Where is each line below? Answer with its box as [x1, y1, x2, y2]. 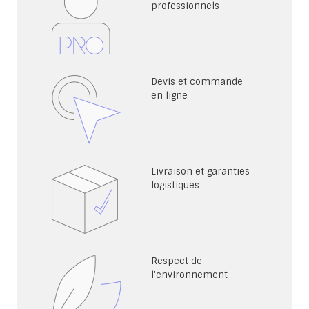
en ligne [151, 90, 188, 101]
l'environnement [151, 269, 228, 281]
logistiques [151, 179, 199, 191]
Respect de [151, 255, 202, 267]
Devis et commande [151, 76, 243, 88]
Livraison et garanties [151, 166, 250, 177]
